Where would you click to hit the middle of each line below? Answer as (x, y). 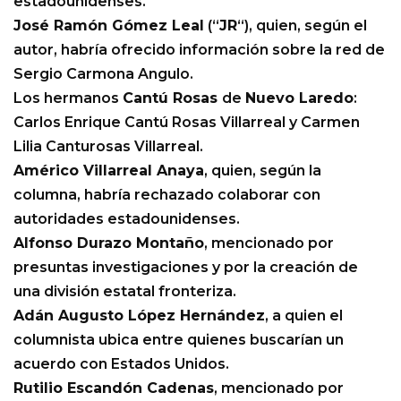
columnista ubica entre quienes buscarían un (179, 339)
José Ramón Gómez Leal (109, 25)
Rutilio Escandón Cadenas (114, 388)
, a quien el (304, 315)
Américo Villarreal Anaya (109, 170)
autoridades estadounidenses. (127, 218)
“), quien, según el (302, 25)
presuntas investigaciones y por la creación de (186, 267)
